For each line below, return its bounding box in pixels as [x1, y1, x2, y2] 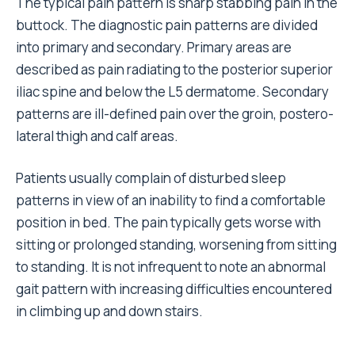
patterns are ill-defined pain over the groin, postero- [16, 105, 334, 123]
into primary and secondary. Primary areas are [16, 38, 292, 56]
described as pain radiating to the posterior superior [16, 60, 333, 78]
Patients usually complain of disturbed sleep [16, 169, 286, 187]
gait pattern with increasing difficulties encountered [16, 280, 332, 298]
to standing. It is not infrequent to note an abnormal [16, 258, 326, 276]
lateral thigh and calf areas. [16, 127, 178, 145]
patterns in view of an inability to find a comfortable [16, 191, 326, 209]
